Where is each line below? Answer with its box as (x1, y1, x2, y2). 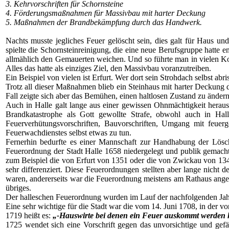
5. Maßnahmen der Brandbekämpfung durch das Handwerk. (6, 18, 202, 27)
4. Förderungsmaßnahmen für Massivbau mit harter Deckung (6, 9, 205, 17)
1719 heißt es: (6, 211, 53, 220)
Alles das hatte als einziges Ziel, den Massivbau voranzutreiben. (6, 64, 211, 73)
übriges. (6, 184, 31, 192)
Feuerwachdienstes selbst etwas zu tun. (6, 128, 131, 137)
